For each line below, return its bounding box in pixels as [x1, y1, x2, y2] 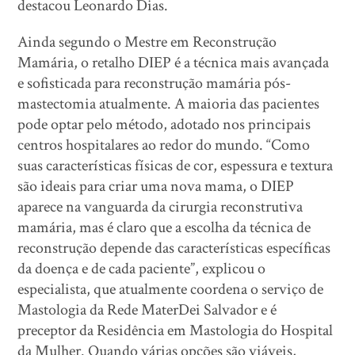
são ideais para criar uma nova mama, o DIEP [17, 176, 295, 197]
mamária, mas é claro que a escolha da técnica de [17, 217, 311, 238]
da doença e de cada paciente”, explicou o [17, 258, 266, 279]
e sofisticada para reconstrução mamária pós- [17, 73, 292, 94]
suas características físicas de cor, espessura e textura [17, 155, 334, 176]
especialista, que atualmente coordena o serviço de [17, 279, 324, 300]
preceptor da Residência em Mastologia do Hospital [17, 320, 334, 341]
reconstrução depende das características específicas [17, 238, 331, 258]
